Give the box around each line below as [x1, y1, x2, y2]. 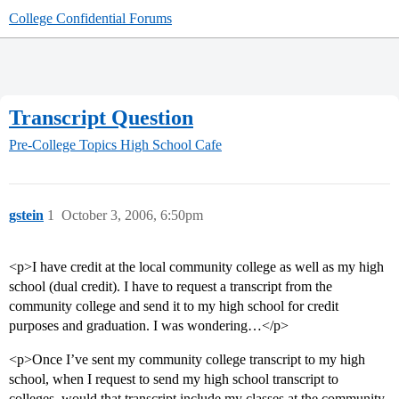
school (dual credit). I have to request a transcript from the [9, 279, 332, 295]
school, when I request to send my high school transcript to [9, 371, 338, 387]
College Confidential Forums [9, 11, 172, 26]
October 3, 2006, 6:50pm [61, 208, 203, 224]
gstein [9, 208, 44, 224]
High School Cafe [120, 137, 222, 153]
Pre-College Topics [9, 137, 117, 153]
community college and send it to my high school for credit [9, 298, 338, 314]
